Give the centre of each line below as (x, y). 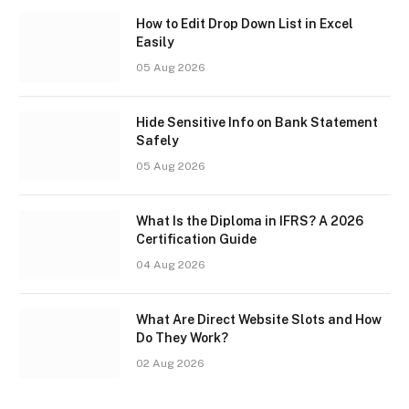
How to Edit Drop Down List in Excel (245, 24)
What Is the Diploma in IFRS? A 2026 (250, 221)
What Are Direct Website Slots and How (259, 320)
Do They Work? (182, 338)
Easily (155, 42)
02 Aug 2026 (170, 364)
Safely (157, 141)
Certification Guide (196, 240)
